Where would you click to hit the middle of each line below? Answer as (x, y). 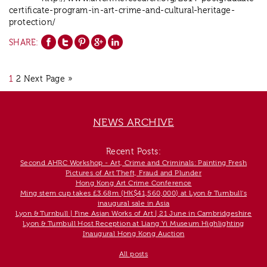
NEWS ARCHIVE (133, 123)
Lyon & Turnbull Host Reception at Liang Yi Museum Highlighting (133, 224)
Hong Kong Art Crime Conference (133, 183)
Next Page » (48, 80)
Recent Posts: (133, 152)
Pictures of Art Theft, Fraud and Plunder (133, 173)
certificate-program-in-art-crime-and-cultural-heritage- (122, 11)
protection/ (32, 23)
